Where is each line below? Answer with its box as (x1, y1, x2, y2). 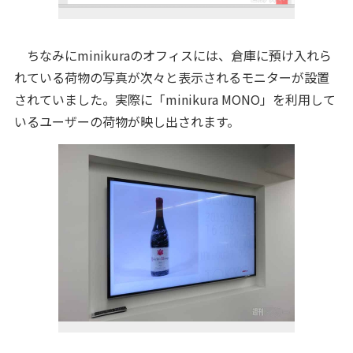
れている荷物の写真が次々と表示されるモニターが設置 (13, 68, 329, 87)
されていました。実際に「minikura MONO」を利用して (13, 90, 336, 109)
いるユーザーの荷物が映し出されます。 (13, 112, 240, 131)
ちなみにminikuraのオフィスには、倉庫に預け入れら (13, 46, 332, 65)
